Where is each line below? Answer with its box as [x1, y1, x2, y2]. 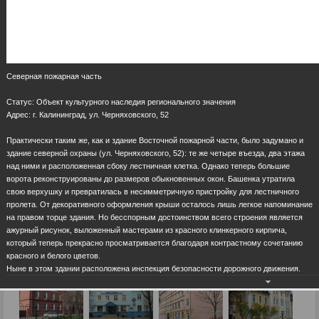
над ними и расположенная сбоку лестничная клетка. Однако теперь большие [6, 161, 290, 170]
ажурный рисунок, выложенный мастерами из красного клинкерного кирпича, [6, 225, 287, 234]
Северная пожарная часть [6, 71, 102, 80]
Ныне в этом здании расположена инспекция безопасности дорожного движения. [6, 263, 300, 273]
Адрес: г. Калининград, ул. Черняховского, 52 [6, 110, 169, 119]
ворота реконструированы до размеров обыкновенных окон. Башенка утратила [6, 174, 295, 183]
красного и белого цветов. [6, 251, 100, 260]
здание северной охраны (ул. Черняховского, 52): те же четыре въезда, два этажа [6, 148, 305, 157]
